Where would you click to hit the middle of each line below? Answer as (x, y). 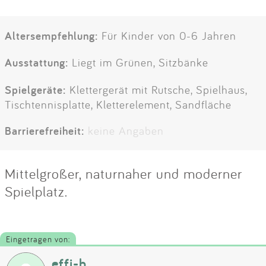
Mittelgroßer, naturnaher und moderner (123, 173)
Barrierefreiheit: (45, 130)
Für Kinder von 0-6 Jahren (167, 36)
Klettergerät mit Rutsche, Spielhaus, (156, 89)
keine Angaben (126, 130)
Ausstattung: (37, 63)
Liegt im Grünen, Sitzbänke (138, 63)
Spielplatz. (36, 191)
